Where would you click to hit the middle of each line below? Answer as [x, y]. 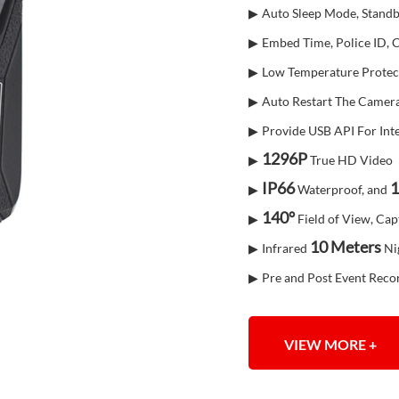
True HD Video [350, 160]
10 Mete [339, 247]
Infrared [286, 248]
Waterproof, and [342, 189]
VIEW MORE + [330, 344]
